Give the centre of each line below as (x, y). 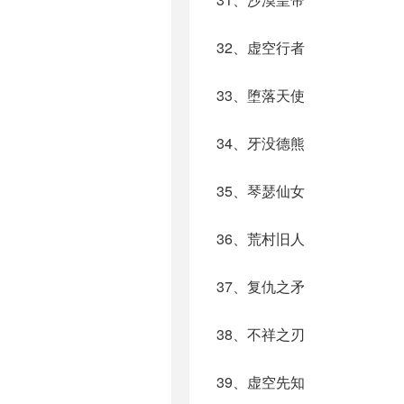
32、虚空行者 (261, 47)
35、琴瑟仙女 (261, 191)
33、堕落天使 (261, 95)
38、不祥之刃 (261, 334)
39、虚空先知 (261, 382)
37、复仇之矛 (261, 286)
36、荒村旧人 (261, 239)
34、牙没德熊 (261, 143)
